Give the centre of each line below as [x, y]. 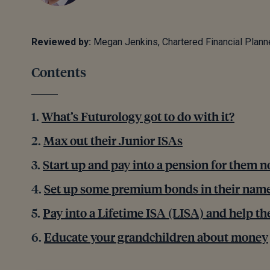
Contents [59, 72]
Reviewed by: [61, 42]
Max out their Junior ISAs [113, 140]
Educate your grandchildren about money [156, 237]
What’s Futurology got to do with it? [138, 116]
